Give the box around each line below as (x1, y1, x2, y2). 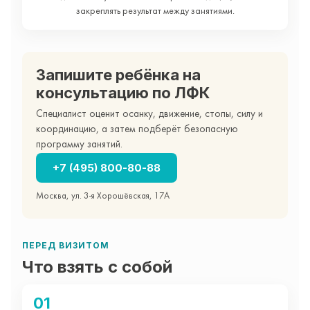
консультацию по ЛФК (36, 83, 210, 102)
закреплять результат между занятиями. (75, 6, 235, 16)
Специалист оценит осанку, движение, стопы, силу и (36, 109, 263, 120)
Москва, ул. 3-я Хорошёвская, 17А (36, 192, 170, 201)
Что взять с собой (22, 256, 172, 277)
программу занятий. (36, 139, 122, 150)
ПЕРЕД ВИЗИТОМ (22, 239, 109, 250)
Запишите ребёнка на (36, 65, 201, 84)
